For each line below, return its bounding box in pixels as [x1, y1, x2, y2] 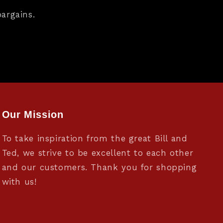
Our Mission [1, 109, 64, 120]
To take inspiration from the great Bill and [1, 133, 188, 144]
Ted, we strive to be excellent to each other [1, 148, 194, 158]
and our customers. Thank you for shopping [1, 162, 197, 173]
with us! [1, 177, 37, 187]
